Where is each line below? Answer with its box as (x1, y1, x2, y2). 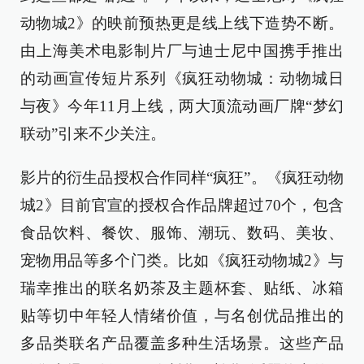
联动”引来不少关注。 (20, 125, 166, 142)
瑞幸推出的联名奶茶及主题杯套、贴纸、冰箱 (20, 279, 344, 297)
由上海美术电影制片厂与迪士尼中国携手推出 (20, 42, 344, 59)
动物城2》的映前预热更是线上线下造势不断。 (20, 15, 344, 32)
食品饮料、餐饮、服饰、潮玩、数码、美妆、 (20, 224, 344, 241)
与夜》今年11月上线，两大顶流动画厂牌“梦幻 (20, 97, 344, 115)
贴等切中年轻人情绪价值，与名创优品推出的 (20, 307, 344, 324)
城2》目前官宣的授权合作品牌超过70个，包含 (20, 197, 344, 214)
